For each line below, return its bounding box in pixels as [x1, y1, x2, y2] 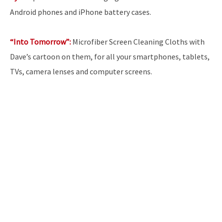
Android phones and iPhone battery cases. [10, 7, 151, 17]
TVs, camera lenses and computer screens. [10, 66, 152, 76]
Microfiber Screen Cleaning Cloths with [71, 37, 205, 47]
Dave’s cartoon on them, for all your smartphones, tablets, [10, 52, 210, 61]
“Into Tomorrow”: [10, 37, 71, 47]
